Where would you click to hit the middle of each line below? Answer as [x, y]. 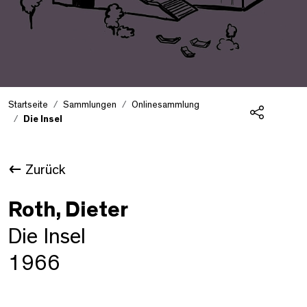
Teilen [271, 131]
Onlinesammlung [165, 105]
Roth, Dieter [68, 209]
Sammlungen [90, 105]
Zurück [45, 170]
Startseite [28, 105]
